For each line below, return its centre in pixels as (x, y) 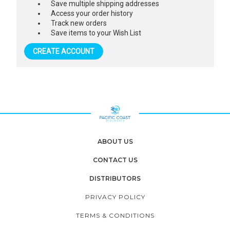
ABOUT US (115, 141)
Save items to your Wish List (96, 33)
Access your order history (92, 13)
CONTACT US (115, 160)
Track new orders (79, 23)
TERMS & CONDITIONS (115, 215)
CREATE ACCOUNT (63, 51)
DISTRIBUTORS (115, 178)
